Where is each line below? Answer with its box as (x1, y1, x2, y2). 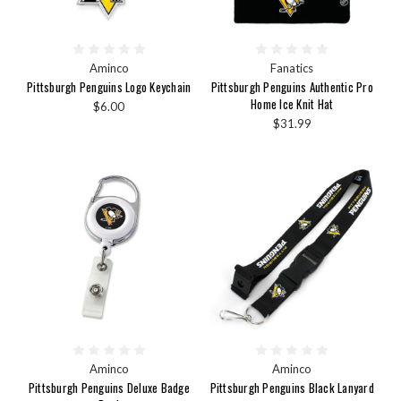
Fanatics (270, 60, 314, 75)
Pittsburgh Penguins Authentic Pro (210, 77, 373, 96)
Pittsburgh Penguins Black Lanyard (209, 379, 374, 397)
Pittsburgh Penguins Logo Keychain (27, 77, 192, 96)
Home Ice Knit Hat (251, 94, 334, 113)
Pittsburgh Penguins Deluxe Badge (28, 379, 190, 397)
